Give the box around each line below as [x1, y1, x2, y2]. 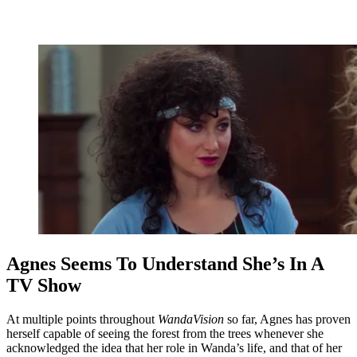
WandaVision [158, 312, 224, 326]
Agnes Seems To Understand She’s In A [6, 253, 324, 274]
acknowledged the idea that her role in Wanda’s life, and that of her [6, 340, 342, 355]
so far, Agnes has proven [224, 312, 351, 326]
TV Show [6, 274, 81, 296]
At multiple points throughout [6, 312, 158, 326]
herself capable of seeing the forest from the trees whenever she [6, 326, 324, 340]
